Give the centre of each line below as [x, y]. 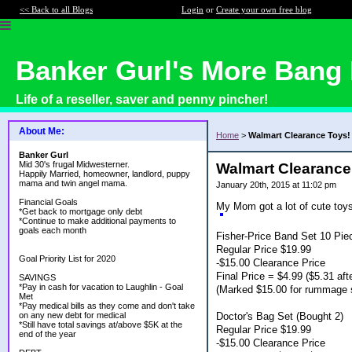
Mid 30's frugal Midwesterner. [74, 164]
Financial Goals [48, 202]
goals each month [53, 230]
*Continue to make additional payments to [97, 221]
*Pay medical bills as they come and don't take [107, 306]
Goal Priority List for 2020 [67, 258]
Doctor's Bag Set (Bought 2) [280, 316]
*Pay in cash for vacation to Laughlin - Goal [101, 287]
